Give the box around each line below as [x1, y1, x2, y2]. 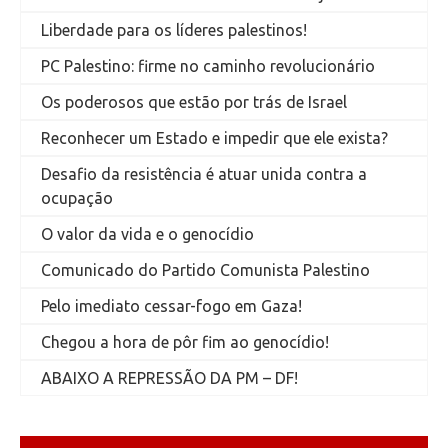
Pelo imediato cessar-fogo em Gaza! [41, 296, 302, 315]
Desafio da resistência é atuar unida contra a [41, 164, 367, 183]
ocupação [41, 188, 113, 207]
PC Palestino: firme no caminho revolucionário [41, 56, 375, 75]
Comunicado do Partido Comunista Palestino [41, 260, 370, 279]
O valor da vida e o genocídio [41, 224, 254, 243]
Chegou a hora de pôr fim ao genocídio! [41, 332, 329, 351]
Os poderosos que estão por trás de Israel [41, 92, 347, 111]
